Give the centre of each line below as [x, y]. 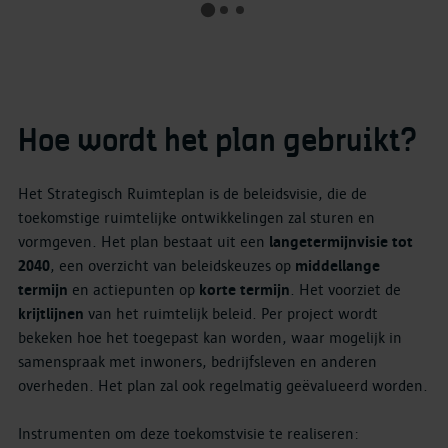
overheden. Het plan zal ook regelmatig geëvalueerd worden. [223, 385]
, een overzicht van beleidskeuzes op [172, 265]
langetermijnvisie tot [341, 241]
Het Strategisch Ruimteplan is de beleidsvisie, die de [192, 193]
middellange [337, 265]
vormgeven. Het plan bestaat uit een [143, 241]
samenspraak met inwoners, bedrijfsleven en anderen [197, 361]
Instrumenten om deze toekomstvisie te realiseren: [188, 433]
